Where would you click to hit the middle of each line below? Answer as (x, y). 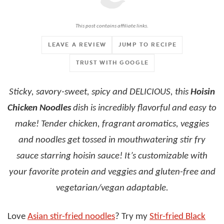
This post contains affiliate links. (112, 26)
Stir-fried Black (177, 217)
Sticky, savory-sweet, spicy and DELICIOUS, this (100, 92)
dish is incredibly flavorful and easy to (144, 108)
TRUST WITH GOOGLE (112, 63)
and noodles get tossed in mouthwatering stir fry (112, 140)
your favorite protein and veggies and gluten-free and (112, 172)
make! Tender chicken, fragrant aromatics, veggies (112, 124)
